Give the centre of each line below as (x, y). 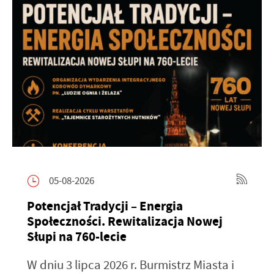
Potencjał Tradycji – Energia (105, 206)
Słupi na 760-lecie (77, 237)
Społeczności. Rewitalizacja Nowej (125, 222)
